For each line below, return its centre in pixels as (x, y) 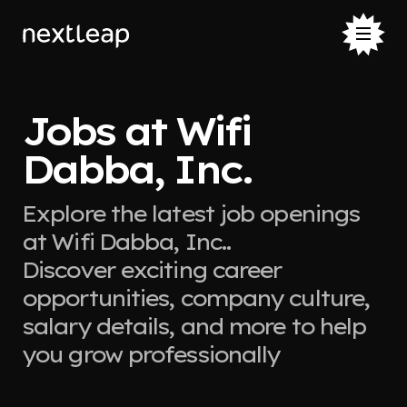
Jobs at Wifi (136, 131)
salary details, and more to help (194, 326)
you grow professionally (151, 354)
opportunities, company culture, (196, 298)
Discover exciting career (152, 270)
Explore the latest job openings (191, 213)
